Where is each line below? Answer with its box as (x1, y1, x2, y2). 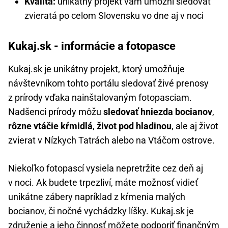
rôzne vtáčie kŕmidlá (8, 120, 93, 131)
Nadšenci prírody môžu (8, 106, 101, 117)
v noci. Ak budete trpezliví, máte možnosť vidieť (8, 177, 198, 188)
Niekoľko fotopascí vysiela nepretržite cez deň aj (8, 162, 203, 174)
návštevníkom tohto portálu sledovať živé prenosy (8, 77, 209, 89)
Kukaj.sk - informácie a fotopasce (8, 39, 176, 52)
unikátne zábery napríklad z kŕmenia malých (8, 191, 185, 202)
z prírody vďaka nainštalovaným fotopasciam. (8, 92, 192, 103)
